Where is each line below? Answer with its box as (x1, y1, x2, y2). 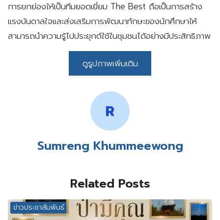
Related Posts (70, 174, 150, 192)
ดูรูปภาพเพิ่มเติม (82, 56, 138, 70)
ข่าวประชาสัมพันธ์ (13, 202, 64, 213)
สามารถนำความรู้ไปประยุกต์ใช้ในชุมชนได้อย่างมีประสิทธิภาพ (8, 29, 211, 42)
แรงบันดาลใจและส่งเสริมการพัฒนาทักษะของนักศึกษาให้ (8, 14, 197, 27)
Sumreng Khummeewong (37, 137, 183, 155)
